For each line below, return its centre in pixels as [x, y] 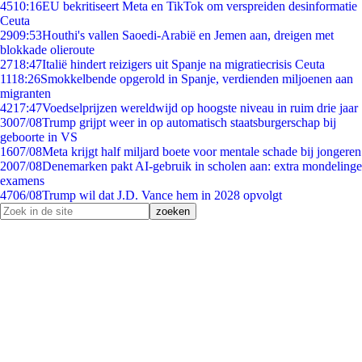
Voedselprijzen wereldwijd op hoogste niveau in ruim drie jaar [200, 108]
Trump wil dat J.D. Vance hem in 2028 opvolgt [162, 195]
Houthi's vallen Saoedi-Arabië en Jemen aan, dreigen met [188, 35]
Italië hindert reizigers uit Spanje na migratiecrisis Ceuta [183, 64]
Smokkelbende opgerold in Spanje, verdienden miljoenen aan [197, 79]
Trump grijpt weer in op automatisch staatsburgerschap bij [189, 122]
